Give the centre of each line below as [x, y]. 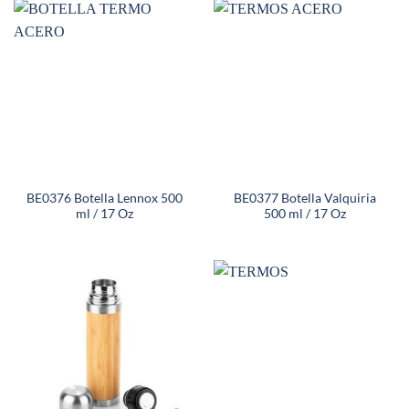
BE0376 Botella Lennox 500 [105, 198]
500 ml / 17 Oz [304, 213]
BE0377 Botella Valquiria [304, 198]
